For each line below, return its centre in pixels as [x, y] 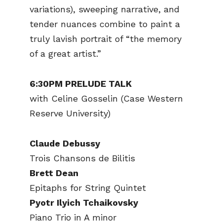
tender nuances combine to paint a [105, 24]
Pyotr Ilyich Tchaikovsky [84, 202]
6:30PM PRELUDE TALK [81, 84]
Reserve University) [70, 113]
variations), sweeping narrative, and [105, 9]
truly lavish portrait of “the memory [106, 39]
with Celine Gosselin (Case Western [106, 98]
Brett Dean [54, 173]
